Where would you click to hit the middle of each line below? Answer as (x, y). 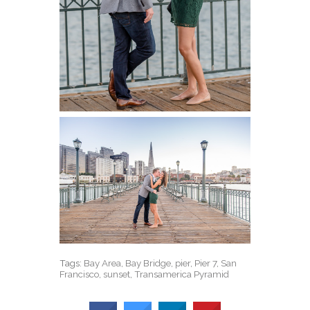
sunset (117, 274)
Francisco (80, 274)
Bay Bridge (148, 263)
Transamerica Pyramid (182, 274)
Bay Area (103, 263)
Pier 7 (206, 263)
